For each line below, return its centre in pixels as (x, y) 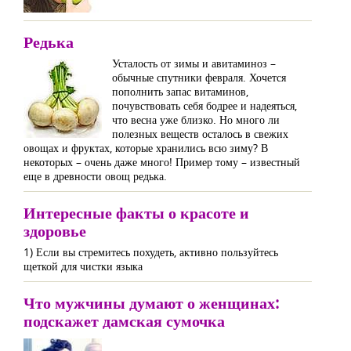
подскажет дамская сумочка (124, 321)
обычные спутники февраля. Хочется (199, 77)
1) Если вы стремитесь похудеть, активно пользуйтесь (151, 252)
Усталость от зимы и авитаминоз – (194, 63)
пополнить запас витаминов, (180, 91)
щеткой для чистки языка (83, 266)
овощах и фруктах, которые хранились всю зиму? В (146, 148)
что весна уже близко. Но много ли (196, 119)
